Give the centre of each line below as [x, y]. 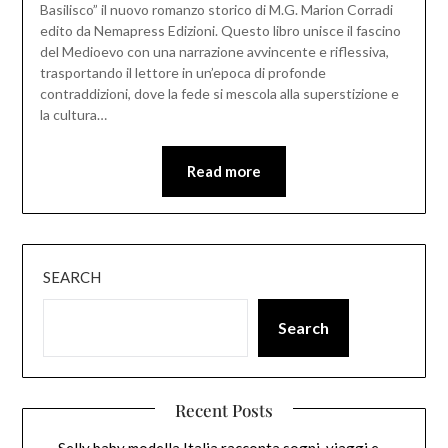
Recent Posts [224, 410]
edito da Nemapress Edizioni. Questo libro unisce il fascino [220, 31]
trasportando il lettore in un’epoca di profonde [182, 73]
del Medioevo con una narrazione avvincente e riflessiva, [214, 52]
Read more [224, 171]
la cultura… [73, 115]
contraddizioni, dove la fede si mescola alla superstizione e [219, 94]
